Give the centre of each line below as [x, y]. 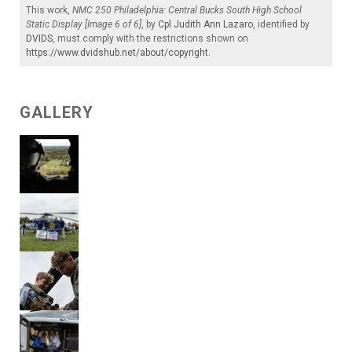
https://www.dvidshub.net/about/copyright [117, 53]
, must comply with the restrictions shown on [150, 39]
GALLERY [57, 113]
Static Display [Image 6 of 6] [84, 25]
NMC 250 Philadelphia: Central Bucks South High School [187, 11]
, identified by [281, 25]
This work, [49, 11]
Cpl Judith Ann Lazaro [205, 25]
